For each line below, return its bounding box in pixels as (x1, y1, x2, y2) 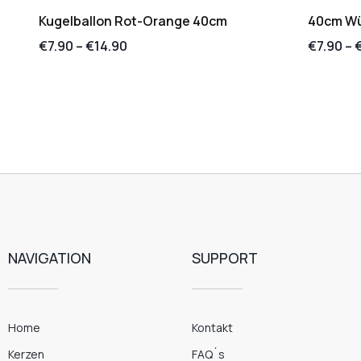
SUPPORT (192, 247, 259, 268)
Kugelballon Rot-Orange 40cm (38, 11, 227, 30)
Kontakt (192, 319, 234, 335)
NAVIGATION (8, 247, 91, 268)
